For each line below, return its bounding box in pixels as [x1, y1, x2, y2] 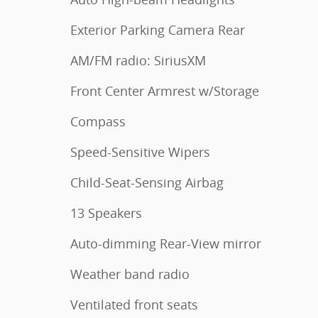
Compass [70, 113, 126, 130]
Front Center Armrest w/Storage [70, 82, 259, 99]
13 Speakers [70, 204, 142, 221]
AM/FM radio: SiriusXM [70, 52, 206, 69]
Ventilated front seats [70, 296, 198, 313]
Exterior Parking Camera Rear [70, 21, 245, 38]
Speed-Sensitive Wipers [70, 143, 210, 160]
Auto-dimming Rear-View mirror [70, 235, 261, 252]
